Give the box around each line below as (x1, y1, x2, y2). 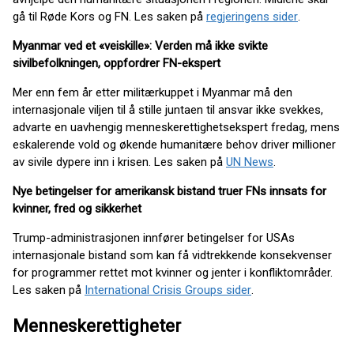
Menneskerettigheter (13, 315, 181, 337)
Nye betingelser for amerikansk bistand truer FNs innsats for (13, 183, 326, 198)
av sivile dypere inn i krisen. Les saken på (13, 154, 226, 169)
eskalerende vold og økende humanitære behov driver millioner (13, 137, 336, 152)
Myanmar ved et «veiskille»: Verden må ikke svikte (13, 38, 268, 53)
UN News (226, 154, 273, 169)
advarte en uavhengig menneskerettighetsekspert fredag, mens (13, 119, 340, 134)
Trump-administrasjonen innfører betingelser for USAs (13, 230, 295, 245)
